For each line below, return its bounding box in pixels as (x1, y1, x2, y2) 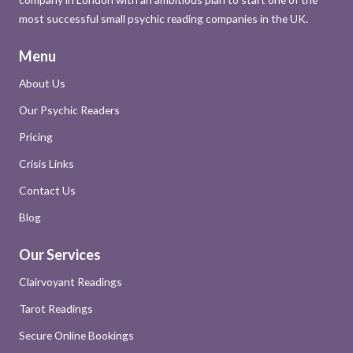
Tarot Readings (19, 301, 93, 315)
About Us (19, 76, 65, 90)
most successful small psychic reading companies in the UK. (19, 11, 308, 25)
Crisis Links (19, 156, 74, 170)
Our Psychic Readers (19, 102, 120, 117)
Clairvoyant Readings (19, 274, 122, 288)
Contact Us (19, 183, 76, 197)
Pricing (19, 129, 53, 143)
